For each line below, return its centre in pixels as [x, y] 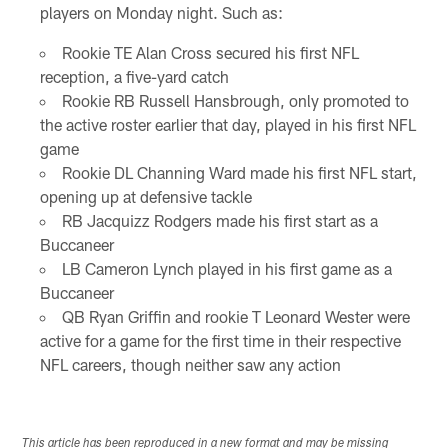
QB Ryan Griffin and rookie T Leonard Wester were [235, 316]
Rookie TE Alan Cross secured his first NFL [210, 52]
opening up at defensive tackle [145, 196]
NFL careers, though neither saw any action [190, 364]
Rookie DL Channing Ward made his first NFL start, [239, 172]
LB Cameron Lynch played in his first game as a [226, 268]
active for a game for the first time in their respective [220, 340]
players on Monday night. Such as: [161, 12]
